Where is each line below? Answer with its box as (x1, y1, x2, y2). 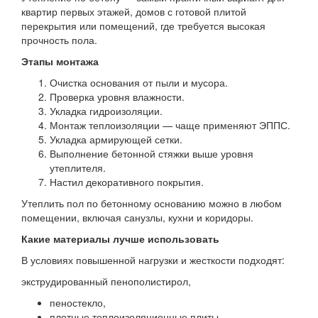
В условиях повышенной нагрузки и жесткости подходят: (21, 253, 285, 267)
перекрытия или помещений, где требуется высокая (21, 18, 265, 33)
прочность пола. (21, 33, 97, 47)
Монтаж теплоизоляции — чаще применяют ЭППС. (50, 118, 290, 132)
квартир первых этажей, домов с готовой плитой (21, 4, 246, 18)
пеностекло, (50, 295, 106, 309)
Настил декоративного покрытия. (50, 175, 204, 189)
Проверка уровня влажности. (50, 89, 185, 104)
